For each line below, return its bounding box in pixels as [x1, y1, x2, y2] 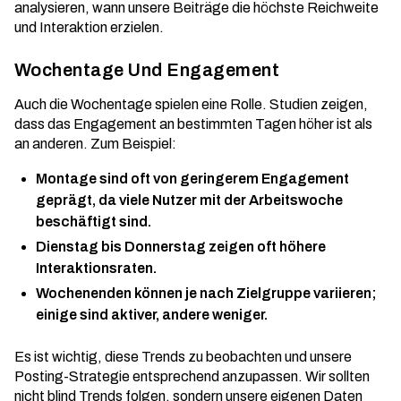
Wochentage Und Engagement [14, 60, 279, 80]
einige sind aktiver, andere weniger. [36, 307, 268, 322]
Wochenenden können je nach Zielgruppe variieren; [36, 286, 377, 301]
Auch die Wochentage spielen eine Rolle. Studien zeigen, [14, 97, 368, 112]
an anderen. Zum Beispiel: [14, 136, 176, 151]
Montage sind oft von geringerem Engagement [36, 171, 349, 186]
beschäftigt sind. [36, 214, 151, 229]
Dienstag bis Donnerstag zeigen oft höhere [36, 239, 326, 254]
